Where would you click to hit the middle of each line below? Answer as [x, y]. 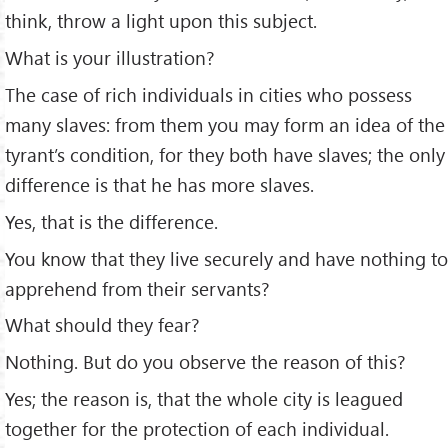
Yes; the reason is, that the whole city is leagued [204, 399]
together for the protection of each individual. [197, 429]
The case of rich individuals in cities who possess [208, 94]
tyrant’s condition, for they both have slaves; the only [225, 154]
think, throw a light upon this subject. [161, 20]
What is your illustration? [110, 57]
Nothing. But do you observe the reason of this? [205, 362]
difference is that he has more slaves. [159, 184]
